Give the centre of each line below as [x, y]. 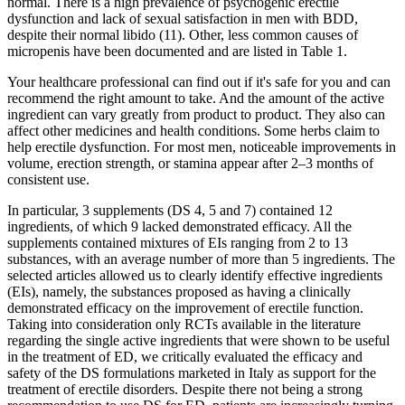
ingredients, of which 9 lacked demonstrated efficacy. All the [179, 226]
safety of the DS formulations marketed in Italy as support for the [192, 372]
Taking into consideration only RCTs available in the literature [184, 324]
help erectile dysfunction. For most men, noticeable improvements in [202, 146]
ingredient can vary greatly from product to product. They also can [196, 114]
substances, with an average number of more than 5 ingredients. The [201, 259]
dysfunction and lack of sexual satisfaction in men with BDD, [183, 18]
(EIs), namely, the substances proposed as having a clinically [179, 291]
